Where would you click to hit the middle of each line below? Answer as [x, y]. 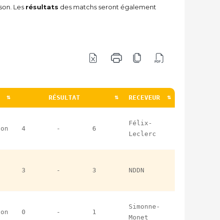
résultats [42, 7]
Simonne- [144, 206]
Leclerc [142, 134]
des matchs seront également [107, 7]
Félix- [140, 123]
